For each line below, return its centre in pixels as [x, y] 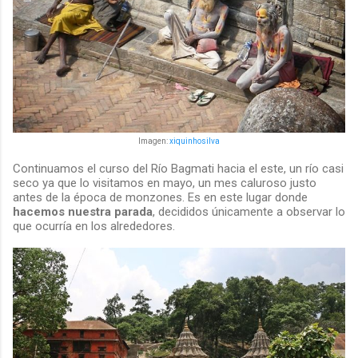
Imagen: [154, 141]
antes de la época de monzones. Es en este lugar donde [160, 198]
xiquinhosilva [195, 141]
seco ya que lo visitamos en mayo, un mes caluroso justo [165, 183]
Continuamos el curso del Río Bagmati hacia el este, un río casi [178, 169]
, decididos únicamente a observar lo [249, 212]
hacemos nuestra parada [83, 212]
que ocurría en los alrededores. [94, 227]
